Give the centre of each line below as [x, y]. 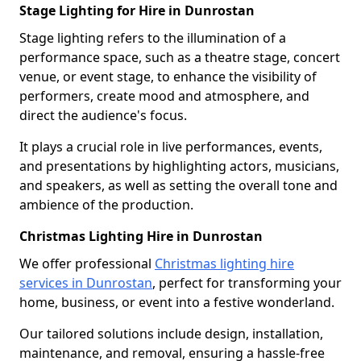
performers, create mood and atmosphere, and [164, 95]
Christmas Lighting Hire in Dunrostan [141, 236]
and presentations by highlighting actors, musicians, [179, 166]
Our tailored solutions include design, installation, [171, 333]
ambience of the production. [106, 204]
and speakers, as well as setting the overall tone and [178, 185]
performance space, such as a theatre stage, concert [180, 57]
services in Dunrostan [86, 282]
